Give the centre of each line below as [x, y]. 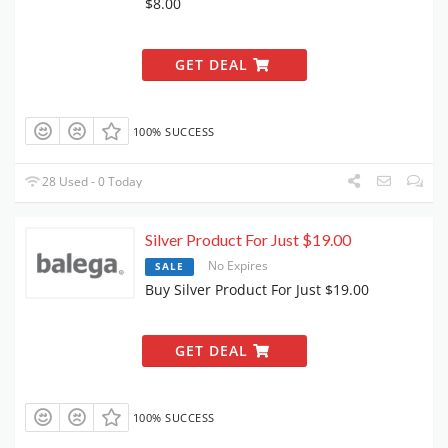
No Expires [238, 266]
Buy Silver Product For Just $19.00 [257, 290]
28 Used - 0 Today [91, 182]
